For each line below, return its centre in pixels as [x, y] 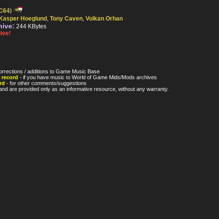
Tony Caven [66, 19]
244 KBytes [31, 27]
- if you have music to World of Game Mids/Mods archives [88, 77]
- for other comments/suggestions [46, 83]
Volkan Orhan [104, 19]
